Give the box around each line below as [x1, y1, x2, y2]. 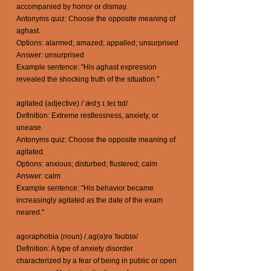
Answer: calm [16, 172, 60, 180]
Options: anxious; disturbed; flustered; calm [16, 160, 157, 168]
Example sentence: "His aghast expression [16, 63, 157, 71]
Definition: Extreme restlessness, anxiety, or [16, 111, 158, 120]
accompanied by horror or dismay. [16, 2, 128, 11]
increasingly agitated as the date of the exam [16, 196, 163, 204]
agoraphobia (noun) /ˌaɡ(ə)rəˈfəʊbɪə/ [16, 232, 138, 241]
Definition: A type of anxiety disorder [16, 244, 133, 253]
